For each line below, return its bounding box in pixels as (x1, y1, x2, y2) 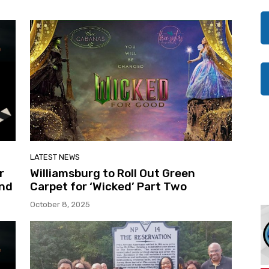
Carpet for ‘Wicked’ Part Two (30, 179, 187, 193)
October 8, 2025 (30, 199, 90, 209)
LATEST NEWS (30, 152, 80, 162)
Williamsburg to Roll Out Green (30, 166, 195, 180)
